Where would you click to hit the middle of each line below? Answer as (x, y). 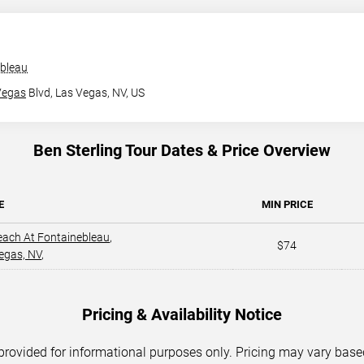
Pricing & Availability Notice (182, 314)
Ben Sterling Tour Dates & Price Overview (182, 150)
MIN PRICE (287, 204)
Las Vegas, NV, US (99, 92)
